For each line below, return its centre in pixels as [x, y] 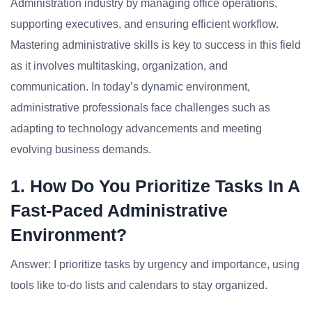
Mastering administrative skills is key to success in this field [156, 45]
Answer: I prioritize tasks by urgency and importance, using [155, 264]
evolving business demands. [81, 149]
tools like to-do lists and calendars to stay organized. [139, 285]
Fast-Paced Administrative [119, 210]
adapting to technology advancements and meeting [136, 128]
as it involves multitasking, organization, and [119, 66]
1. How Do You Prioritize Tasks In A [155, 186]
